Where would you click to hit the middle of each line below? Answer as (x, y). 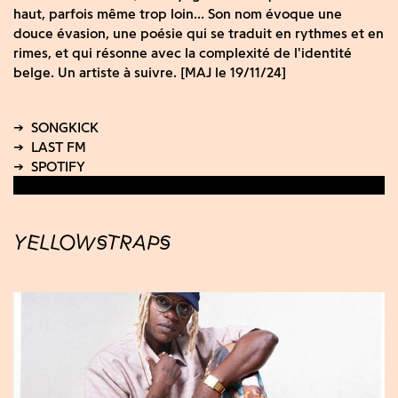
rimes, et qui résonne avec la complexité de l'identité (183, 52)
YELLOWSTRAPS (92, 242)
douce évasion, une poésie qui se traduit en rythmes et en (199, 33)
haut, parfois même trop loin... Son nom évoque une (178, 13)
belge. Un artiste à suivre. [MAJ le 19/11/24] (150, 72)
